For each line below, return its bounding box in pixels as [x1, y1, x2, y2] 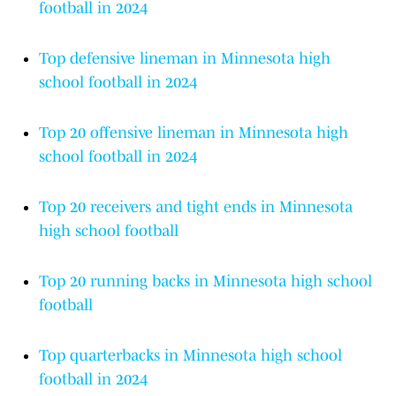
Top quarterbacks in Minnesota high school [39, 346, 342, 365]
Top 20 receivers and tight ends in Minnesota [39, 198, 353, 217]
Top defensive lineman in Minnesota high [39, 49, 331, 68]
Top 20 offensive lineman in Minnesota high [39, 124, 348, 142]
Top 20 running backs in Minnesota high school [39, 272, 372, 291]
